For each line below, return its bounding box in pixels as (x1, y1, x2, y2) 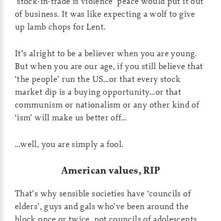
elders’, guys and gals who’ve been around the (15, 200, 189, 212)
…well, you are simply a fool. (15, 138, 124, 149)
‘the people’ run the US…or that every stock (15, 73, 181, 84)
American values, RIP (61, 164, 160, 177)
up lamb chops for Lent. (15, 21, 106, 32)
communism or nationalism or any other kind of (15, 99, 200, 110)
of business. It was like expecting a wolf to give (15, 8, 195, 19)
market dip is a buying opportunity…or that (15, 86, 182, 97)
